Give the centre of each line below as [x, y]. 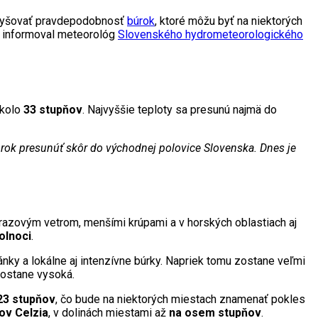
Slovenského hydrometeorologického [210, 34]
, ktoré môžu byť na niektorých [229, 21]
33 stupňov [53, 109]
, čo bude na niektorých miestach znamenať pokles [180, 300]
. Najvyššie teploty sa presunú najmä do [180, 109]
